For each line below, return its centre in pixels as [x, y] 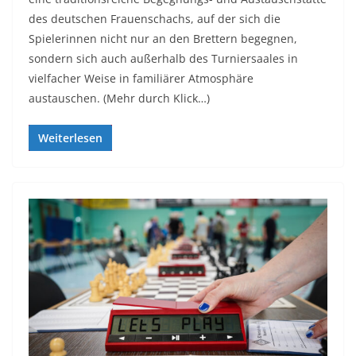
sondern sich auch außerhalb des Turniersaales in [163, 59]
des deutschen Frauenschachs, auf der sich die [155, 19]
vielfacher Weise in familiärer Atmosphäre [141, 79]
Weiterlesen [70, 138]
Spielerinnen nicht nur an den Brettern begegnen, [163, 39]
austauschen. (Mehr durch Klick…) [119, 99]
